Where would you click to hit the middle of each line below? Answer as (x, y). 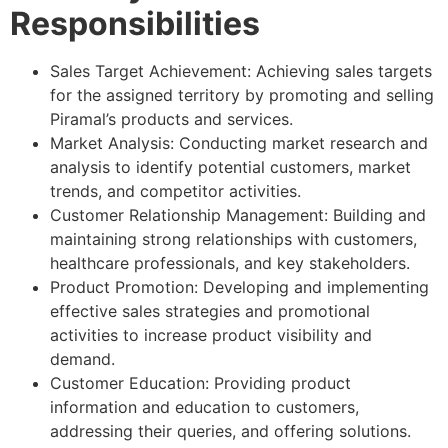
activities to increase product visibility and (211, 334)
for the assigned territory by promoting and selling (242, 94)
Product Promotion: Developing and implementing (239, 286)
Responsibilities (135, 23)
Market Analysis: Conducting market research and (239, 142)
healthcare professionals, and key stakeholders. (230, 262)
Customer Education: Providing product (200, 382)
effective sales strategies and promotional (210, 310)
